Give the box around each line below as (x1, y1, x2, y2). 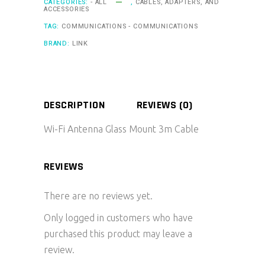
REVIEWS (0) (136, 98, 193, 112)
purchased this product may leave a (44, 228, 192, 240)
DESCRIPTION (44, 98, 105, 112)
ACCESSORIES (44, 4, 90, 14)
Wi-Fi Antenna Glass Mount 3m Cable (44, 124, 199, 135)
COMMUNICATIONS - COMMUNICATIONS (62, 21, 198, 31)
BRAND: (44, 38, 72, 49)
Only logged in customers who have (44, 212, 193, 224)
